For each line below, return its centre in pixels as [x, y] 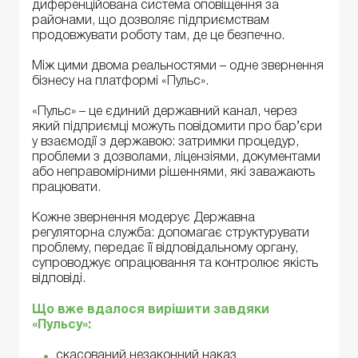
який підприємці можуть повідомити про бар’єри [177, 127]
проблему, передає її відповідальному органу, [165, 249]
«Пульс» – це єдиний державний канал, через [165, 112]
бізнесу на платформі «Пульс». [120, 82]
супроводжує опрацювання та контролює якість [175, 264]
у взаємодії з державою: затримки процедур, [165, 143]
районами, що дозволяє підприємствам [151, 20]
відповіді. [59, 279]
